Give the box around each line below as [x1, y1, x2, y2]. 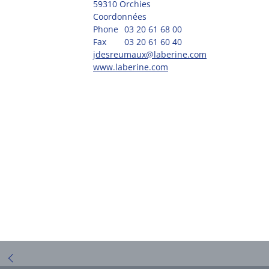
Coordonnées [93, 11, 147, 23]
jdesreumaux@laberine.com [93, 49, 207, 61]
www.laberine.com [93, 61, 168, 73]
